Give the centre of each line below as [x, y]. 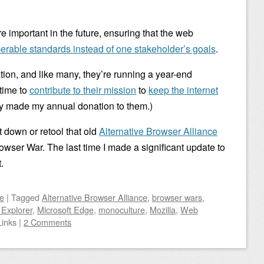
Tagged [27, 197]
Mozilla [163, 209]
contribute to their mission [83, 90]
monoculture [122, 209]
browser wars [177, 197]
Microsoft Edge [65, 209]
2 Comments [47, 222]
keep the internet [183, 90]
